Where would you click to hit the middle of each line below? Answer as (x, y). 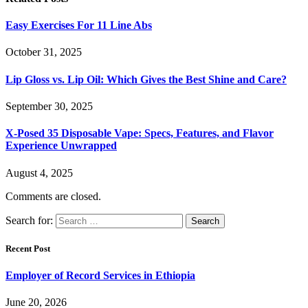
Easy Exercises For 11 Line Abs (79, 25)
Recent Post (28, 248)
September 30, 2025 (49, 107)
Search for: (29, 220)
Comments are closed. (53, 196)
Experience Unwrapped (61, 146)
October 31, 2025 (44, 52)
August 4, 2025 (39, 173)
